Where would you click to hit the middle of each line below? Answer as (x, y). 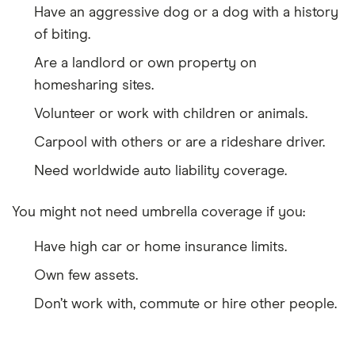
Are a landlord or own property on (145, 63)
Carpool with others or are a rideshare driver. (179, 142)
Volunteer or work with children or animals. (171, 114)
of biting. (62, 34)
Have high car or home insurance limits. (160, 247)
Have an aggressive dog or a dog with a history (186, 12)
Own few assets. (86, 275)
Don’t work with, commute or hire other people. (185, 304)
